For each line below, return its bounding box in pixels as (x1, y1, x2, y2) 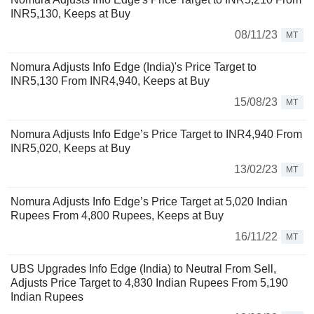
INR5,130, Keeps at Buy (11, 8, 130, 20)
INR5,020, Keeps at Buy (11, 142, 130, 155)
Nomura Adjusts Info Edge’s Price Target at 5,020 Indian (11, 196, 287, 208)
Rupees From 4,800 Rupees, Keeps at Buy (11, 210, 224, 222)
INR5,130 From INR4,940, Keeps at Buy (11, 75, 210, 88)
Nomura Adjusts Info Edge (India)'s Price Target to (11, 61, 257, 74)
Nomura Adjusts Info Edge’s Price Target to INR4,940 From (11, 128, 302, 141)
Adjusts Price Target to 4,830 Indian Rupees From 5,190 (11, 277, 288, 289)
